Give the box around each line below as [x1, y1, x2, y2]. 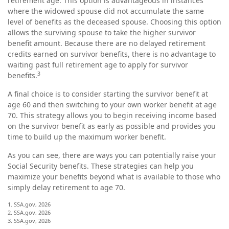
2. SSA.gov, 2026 [8, 209, 51, 216]
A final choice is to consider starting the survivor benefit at [8, 89, 208, 99]
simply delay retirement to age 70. [8, 182, 125, 192]
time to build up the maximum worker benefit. [8, 132, 166, 142]
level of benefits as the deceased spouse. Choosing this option [8, 17, 221, 27]
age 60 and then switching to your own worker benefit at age [8, 100, 217, 109]
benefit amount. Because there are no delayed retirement [8, 38, 205, 48]
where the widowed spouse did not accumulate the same [8, 6, 204, 16]
